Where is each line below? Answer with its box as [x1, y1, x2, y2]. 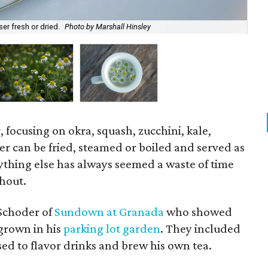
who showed [164, 205, 232, 219]
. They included [160, 221, 240, 236]
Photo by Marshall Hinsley [65, 22, 151, 32]
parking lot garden [63, 221, 160, 236]
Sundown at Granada [54, 205, 164, 219]
